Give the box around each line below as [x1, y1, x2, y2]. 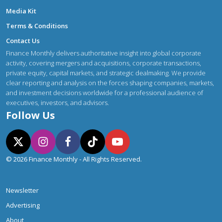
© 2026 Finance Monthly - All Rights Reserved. [6, 155, 142, 164]
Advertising [6, 201, 40, 210]
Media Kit [6, 6, 36, 16]
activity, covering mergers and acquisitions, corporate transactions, [6, 58, 201, 68]
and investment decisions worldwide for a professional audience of [6, 88, 203, 98]
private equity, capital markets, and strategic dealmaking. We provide [6, 68, 206, 78]
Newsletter [6, 186, 39, 195]
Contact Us [6, 36, 40, 46]
